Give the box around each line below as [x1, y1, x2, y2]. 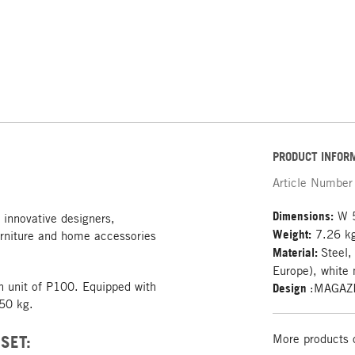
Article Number [273, 174, 353, 189]
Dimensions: [273, 208, 334, 223]
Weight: [273, 226, 312, 242]
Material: [273, 244, 322, 260]
